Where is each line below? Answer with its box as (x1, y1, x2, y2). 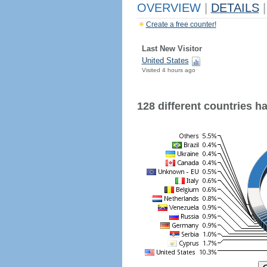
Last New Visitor (141, 44, 202, 53)
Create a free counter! (145, 20, 216, 29)
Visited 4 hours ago (141, 67, 195, 73)
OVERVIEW (136, 1, 204, 14)
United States (141, 56, 189, 65)
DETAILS (210, 1, 259, 14)
